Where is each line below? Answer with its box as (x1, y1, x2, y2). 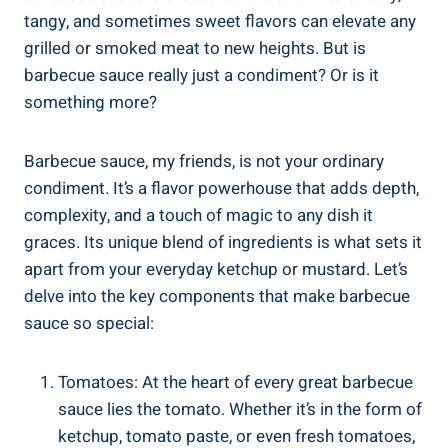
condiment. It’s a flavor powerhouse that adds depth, (24, 175, 419, 201)
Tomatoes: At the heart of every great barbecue (58, 369, 413, 395)
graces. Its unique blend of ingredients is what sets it (24, 229, 422, 255)
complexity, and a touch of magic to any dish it (24, 202, 373, 228)
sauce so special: (24, 310, 154, 336)
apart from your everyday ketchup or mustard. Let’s (24, 256, 408, 282)
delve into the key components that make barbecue (24, 283, 410, 309)
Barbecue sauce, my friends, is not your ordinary (24, 148, 384, 174)
